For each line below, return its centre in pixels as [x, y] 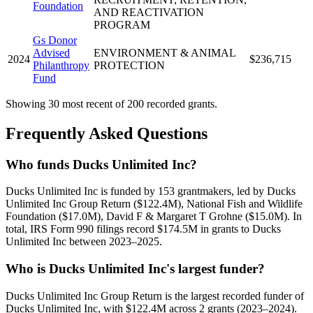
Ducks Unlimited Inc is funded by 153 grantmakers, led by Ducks [151, 191]
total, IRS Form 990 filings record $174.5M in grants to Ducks [143, 229]
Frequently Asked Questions [107, 133]
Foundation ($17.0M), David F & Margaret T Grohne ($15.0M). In [154, 217]
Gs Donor [55, 40]
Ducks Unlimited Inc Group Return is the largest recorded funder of [155, 296]
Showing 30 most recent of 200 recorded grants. [111, 103]
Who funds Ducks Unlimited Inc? [101, 164]
